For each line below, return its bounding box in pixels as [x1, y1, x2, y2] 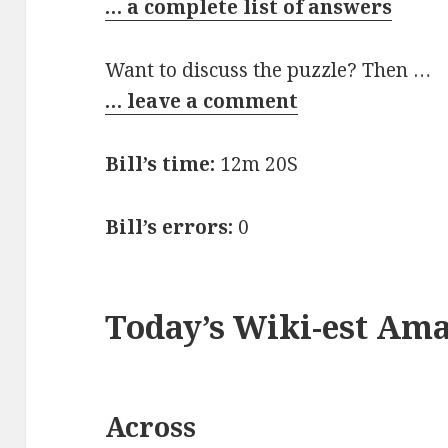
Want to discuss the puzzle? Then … [105, 57, 432, 84]
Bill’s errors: [105, 213, 234, 240]
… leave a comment [105, 88, 299, 115]
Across [105, 407, 197, 445]
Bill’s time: [105, 151, 216, 177]
